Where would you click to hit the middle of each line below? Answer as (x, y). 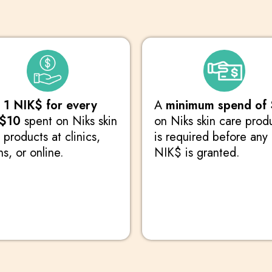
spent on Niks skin (69, 121)
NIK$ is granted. (197, 153)
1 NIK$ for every (50, 106)
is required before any (211, 137)
